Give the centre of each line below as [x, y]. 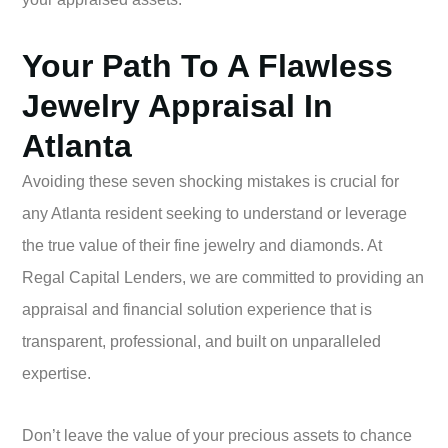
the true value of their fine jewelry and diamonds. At [202, 245]
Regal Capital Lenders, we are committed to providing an [223, 277]
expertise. [56, 373]
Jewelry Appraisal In [177, 105]
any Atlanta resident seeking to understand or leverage [214, 213]
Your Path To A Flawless [207, 65]
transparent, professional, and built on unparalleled [201, 341]
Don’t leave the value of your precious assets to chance [217, 435]
